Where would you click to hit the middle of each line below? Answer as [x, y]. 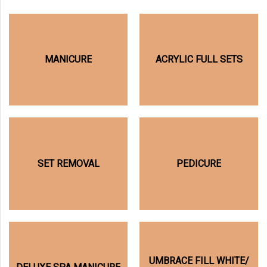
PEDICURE [199, 164]
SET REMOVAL [68, 164]
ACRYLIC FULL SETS [199, 60]
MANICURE [68, 60]
